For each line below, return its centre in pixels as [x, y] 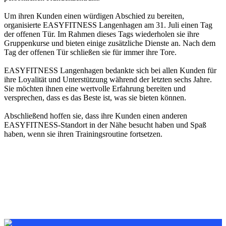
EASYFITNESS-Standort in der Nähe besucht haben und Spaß [105, 125]
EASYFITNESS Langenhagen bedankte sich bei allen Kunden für [110, 70]
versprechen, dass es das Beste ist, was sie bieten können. [95, 98]
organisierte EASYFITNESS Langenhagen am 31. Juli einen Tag [108, 25]
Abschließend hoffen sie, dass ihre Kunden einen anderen [96, 116]
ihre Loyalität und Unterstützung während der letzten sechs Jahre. [108, 79]
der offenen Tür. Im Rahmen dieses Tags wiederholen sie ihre [102, 34]
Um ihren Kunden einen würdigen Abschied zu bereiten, [94, 16]
